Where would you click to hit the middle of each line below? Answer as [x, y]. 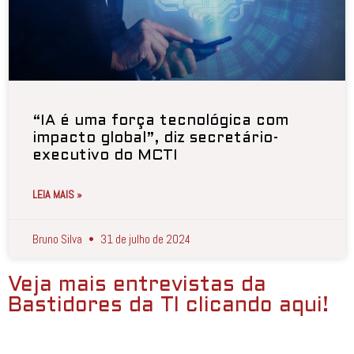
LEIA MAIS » [57, 194]
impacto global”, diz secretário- [156, 138]
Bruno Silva [58, 239]
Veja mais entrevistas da [137, 285]
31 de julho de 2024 [144, 239]
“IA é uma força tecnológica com [160, 121]
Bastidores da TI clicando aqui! [168, 305]
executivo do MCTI [105, 155]
